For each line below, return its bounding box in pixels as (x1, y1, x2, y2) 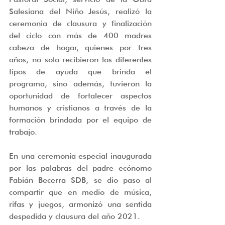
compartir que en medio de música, (9, 187, 152, 197)
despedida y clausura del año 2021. (9, 211, 140, 221)
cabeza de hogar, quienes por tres (9, 43, 152, 52)
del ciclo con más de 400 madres (9, 31, 152, 40)
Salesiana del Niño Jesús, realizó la (9, 7, 152, 16)
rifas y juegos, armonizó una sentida (9, 199, 152, 209)
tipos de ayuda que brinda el (9, 67, 152, 76)
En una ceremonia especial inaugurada (9, 151, 152, 161)
